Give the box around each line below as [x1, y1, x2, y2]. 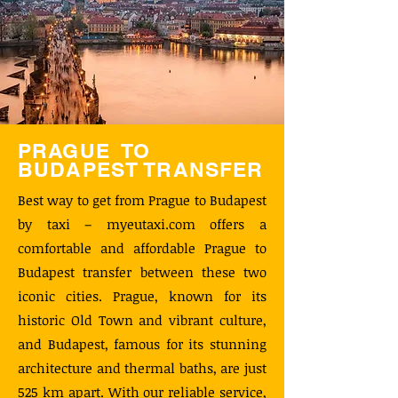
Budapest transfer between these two [18, 263, 267, 281]
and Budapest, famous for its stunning [18, 335, 267, 353]
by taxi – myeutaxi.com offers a [18, 215, 267, 233]
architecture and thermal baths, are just [18, 359, 267, 377]
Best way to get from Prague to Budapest [18, 191, 267, 209]
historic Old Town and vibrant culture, [18, 311, 267, 329]
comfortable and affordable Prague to [18, 239, 267, 257]
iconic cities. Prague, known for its [18, 287, 267, 305]
